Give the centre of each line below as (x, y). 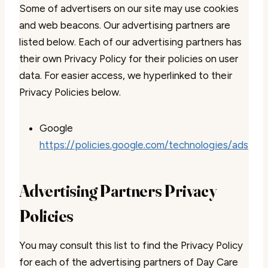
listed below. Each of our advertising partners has (130, 42)
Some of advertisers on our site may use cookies (129, 8)
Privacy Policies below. (70, 92)
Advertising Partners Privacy (118, 191)
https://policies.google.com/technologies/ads (144, 145)
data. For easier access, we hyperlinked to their (126, 75)
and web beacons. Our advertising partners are (125, 25)
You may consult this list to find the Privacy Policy (131, 245)
